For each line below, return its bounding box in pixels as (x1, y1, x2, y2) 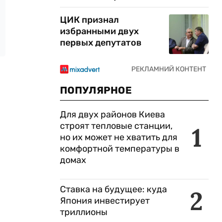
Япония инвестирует (60, 195, 150, 206)
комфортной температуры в (60, 143, 179, 154)
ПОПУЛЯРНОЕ (60, 84, 132, 96)
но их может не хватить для (60, 132, 177, 143)
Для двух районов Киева (60, 109, 165, 120)
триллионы (60, 207, 108, 218)
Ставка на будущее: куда (60, 184, 167, 195)
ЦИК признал (60, 14, 119, 25)
